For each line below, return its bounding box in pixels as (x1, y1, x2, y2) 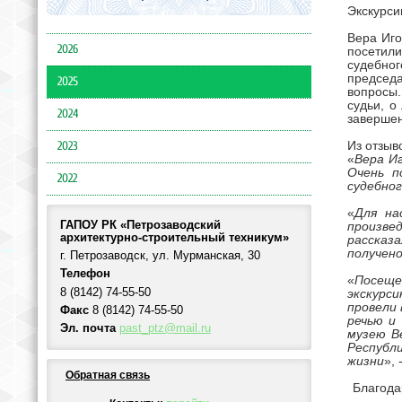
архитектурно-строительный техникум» (60, 231, 289, 244)
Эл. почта (60, 322, 116, 336)
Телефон (60, 267, 110, 281)
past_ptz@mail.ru (119, 322, 211, 336)
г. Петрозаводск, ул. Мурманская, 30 (60, 249, 260, 263)
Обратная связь (66, 368, 150, 381)
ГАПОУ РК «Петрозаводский (60, 218, 221, 232)
